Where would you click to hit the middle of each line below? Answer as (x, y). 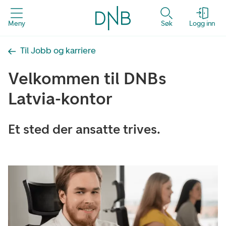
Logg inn (202, 23)
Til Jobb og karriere (58, 50)
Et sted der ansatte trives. (84, 129)
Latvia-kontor (60, 99)
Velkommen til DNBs (87, 78)
